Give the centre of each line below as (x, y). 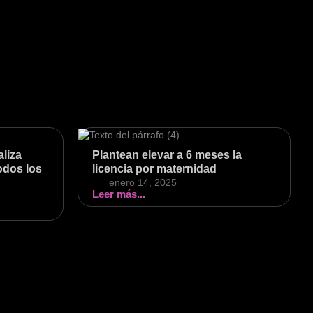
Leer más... (119, 194)
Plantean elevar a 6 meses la (167, 155)
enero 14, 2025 (143, 183)
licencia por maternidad (154, 169)
